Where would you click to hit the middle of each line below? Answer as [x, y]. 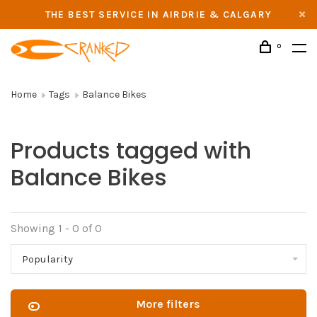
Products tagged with [131, 150]
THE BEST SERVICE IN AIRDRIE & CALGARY [158, 15]
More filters [168, 304]
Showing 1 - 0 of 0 [56, 228]
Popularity [47, 259]
